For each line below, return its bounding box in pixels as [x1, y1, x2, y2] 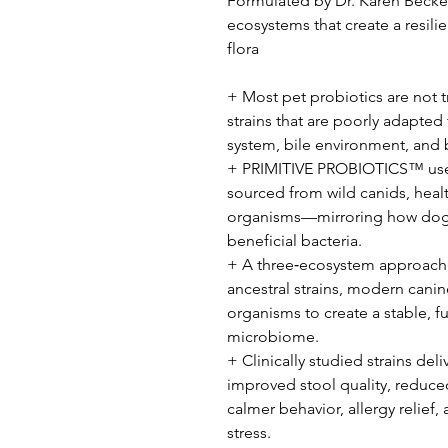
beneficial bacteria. [227, 230, 362, 250]
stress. [227, 422, 271, 442]
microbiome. [227, 326, 319, 346]
